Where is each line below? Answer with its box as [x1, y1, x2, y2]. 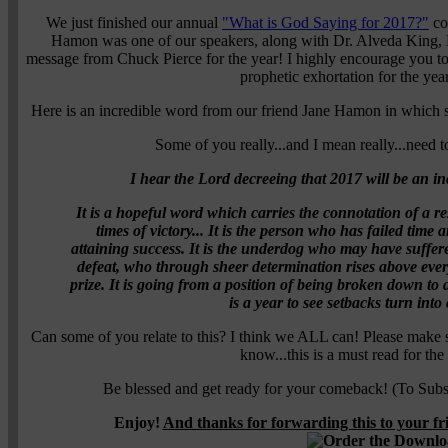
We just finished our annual [46, 13, 222, 31]
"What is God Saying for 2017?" [222, 13, 429, 31]
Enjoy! [113, 413, 163, 431]
